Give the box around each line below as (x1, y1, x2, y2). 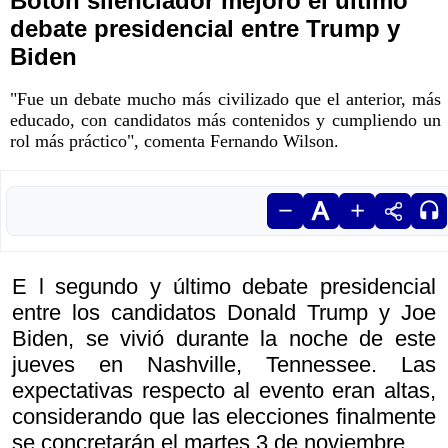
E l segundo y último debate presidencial (12, 274, 436, 300)
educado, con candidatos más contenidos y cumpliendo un (10, 110, 441, 131)
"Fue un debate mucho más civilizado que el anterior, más (10, 89, 441, 110)
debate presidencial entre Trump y (10, 15, 400, 43)
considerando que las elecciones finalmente (12, 404, 436, 430)
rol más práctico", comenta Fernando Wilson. (10, 131, 339, 152)
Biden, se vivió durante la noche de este (12, 326, 436, 352)
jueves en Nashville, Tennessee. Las (12, 352, 436, 378)
